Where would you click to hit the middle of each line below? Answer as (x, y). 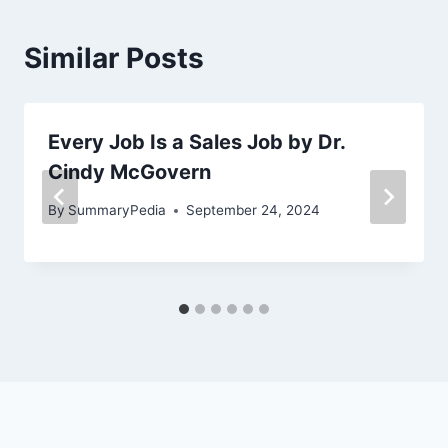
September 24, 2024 (253, 210)
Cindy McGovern (129, 171)
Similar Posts (114, 57)
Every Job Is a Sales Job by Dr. (196, 141)
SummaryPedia (117, 210)
